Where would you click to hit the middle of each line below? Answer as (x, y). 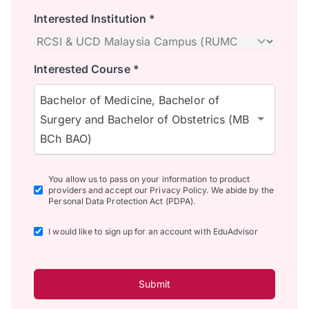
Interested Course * (87, 69)
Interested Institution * (95, 18)
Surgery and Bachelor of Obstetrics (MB (145, 119)
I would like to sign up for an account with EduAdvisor (153, 231)
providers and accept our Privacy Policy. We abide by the (161, 190)
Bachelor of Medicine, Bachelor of (130, 100)
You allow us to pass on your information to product (149, 179)
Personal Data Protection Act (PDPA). (122, 201)
